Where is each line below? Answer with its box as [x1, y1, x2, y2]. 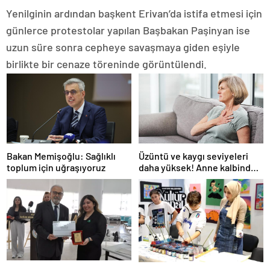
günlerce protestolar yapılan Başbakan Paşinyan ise [6, 23, 250, 37]
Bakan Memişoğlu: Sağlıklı [7, 150, 116, 162]
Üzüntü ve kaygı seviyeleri [139, 150, 248, 162]
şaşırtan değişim [139, 173, 209, 185]
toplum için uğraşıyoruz [7, 162, 105, 174]
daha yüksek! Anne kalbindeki [139, 162, 263, 174]
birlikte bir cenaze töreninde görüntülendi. [6, 57, 207, 71]
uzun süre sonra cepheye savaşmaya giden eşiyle [6, 40, 240, 54]
